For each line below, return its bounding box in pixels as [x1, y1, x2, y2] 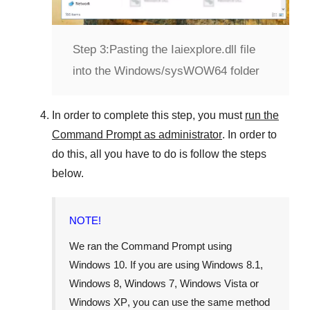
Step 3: [73, 42, 109, 56]
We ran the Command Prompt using [69, 239, 232, 252]
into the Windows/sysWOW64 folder [73, 64, 259, 77]
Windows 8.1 [202, 258, 260, 271]
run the [245, 109, 279, 121]
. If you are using [125, 258, 202, 271]
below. [52, 167, 84, 179]
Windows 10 [69, 258, 125, 271]
